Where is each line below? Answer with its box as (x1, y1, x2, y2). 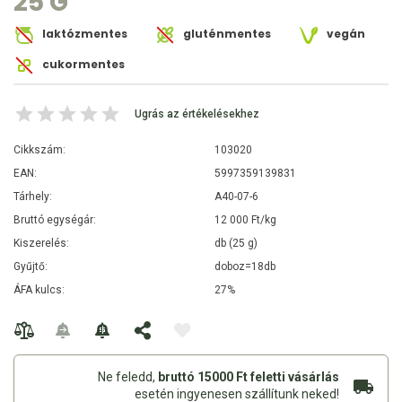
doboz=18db (214, 260, 275, 274)
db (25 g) (214, 237, 258, 250)
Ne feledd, (98, 370, 158, 385)
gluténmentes (180, 26, 271, 42)
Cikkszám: (13, 144, 66, 157)
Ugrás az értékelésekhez (135, 108, 259, 121)
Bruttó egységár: (13, 214, 96, 227)
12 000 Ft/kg (214, 214, 276, 227)
